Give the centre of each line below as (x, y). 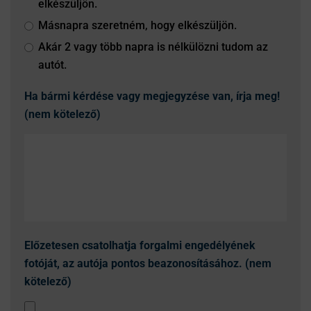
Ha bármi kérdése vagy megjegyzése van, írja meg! (152, 96)
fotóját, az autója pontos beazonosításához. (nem (148, 263)
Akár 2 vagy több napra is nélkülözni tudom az (153, 47)
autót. (52, 65)
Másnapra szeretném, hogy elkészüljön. (137, 25)
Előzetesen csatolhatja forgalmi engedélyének (140, 245)
